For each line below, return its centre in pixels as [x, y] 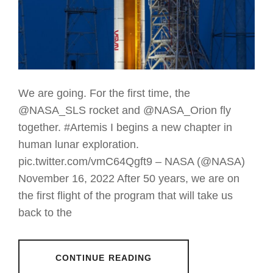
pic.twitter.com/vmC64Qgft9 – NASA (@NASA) [132, 162]
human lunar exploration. [79, 145]
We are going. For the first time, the [104, 94]
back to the [45, 213]
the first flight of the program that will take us [126, 196]
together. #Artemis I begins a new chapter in [125, 128]
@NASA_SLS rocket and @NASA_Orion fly [125, 111]
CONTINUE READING [104, 258]
